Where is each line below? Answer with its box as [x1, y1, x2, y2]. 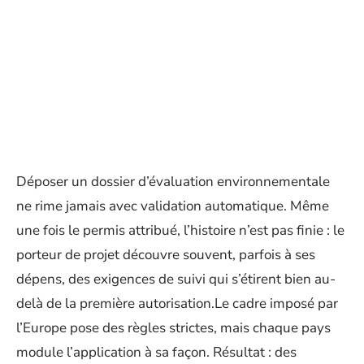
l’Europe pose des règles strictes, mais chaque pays [16, 318, 331, 337]
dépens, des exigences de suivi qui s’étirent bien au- [16, 270, 336, 288]
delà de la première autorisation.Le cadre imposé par [16, 294, 338, 313]
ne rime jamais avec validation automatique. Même [16, 197, 329, 215]
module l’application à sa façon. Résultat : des [16, 343, 297, 362]
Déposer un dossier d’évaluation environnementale [16, 172, 330, 191]
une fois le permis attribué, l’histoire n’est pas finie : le [16, 221, 344, 240]
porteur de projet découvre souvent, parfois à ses [16, 245, 315, 264]
